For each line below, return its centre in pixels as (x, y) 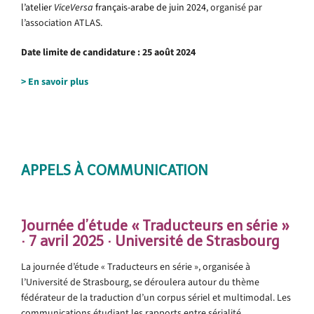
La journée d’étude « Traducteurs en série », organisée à (136, 266)
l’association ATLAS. (62, 22)
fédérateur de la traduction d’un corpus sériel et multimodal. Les (156, 297)
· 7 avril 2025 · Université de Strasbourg (150, 241)
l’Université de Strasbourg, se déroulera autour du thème (140, 282)
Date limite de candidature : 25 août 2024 (108, 52)
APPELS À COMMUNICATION (115, 170)
